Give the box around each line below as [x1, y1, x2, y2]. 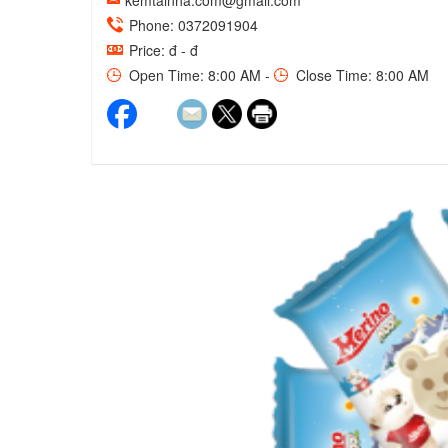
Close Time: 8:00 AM [292, 65, 429, 85]
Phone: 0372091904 [125, 15, 258, 35]
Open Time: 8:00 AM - [125, 65, 274, 85]
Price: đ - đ [125, 40, 198, 60]
